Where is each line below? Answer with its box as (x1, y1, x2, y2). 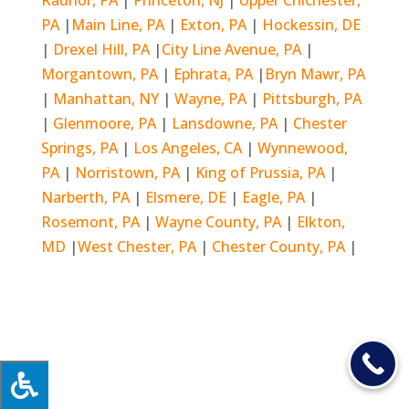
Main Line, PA (70, 14, 164, 35)
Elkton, (296, 211, 345, 232)
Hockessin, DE (261, 14, 361, 35)
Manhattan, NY (52, 88, 163, 109)
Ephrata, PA (173, 63, 257, 84)
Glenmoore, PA (52, 112, 156, 133)
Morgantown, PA (40, 63, 158, 84)
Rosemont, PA (40, 211, 140, 232)
